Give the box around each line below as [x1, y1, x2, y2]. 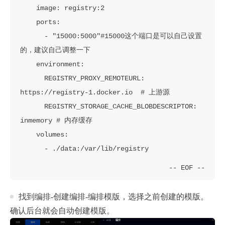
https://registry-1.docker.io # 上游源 [20, 88, 170, 96]
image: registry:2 [20, 4, 36, 12]
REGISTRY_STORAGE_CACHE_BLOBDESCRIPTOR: [20, 102, 44, 110]
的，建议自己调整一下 [20, 46, 90, 54]
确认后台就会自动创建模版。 [10, 206, 115, 215]
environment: [20, 60, 36, 68]
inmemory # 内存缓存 [20, 116, 92, 125]
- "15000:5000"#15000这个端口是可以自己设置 [20, 32, 44, 40]
